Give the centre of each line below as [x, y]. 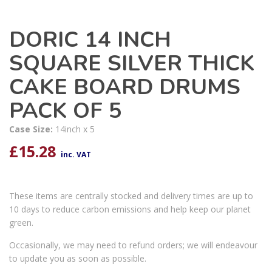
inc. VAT [76, 155]
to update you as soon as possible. [78, 259]
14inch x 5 [75, 129]
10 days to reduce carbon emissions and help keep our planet [130, 209]
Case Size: [32, 129]
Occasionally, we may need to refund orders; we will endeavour [133, 245]
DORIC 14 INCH [90, 40]
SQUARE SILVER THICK [132, 64]
